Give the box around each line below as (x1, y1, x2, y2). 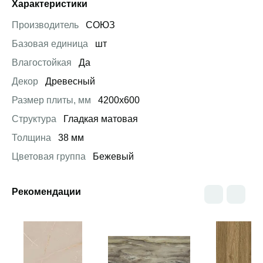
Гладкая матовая (61, 114, 138, 124)
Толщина (12, 133, 51, 143)
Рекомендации (12, 187, 81, 197)
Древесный (43, 76, 95, 86)
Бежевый (90, 151, 134, 161)
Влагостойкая (12, 58, 72, 68)
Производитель (12, 20, 79, 30)
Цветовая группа (12, 151, 86, 161)
